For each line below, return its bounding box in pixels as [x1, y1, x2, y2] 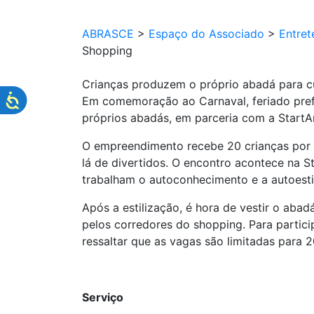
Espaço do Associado [149, 27, 264, 41]
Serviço [82, 290, 126, 304]
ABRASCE [82, 27, 134, 41]
